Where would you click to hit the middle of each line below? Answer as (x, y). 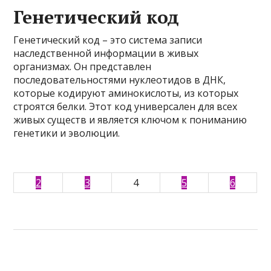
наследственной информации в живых (106, 53)
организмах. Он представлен (83, 67)
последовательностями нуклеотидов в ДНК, (120, 80)
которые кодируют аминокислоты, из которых (126, 93)
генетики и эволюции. (67, 133)
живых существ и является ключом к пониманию (130, 120)
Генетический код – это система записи (108, 40)
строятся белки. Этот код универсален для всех (126, 106)
